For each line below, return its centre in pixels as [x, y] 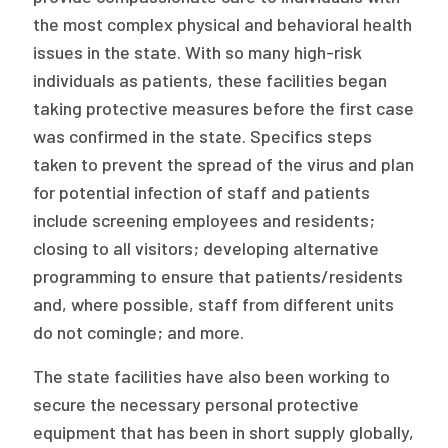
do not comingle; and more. [139, 332]
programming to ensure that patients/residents [218, 276]
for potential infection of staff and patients [202, 192]
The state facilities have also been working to [212, 376]
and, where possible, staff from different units [214, 304]
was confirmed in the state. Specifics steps [203, 136]
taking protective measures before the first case [224, 108]
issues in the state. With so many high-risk [198, 52]
